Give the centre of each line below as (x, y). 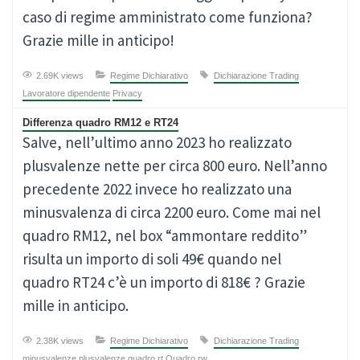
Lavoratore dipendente (66, 94)
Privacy (127, 94)
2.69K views (60, 76)
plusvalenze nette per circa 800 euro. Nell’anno (175, 166)
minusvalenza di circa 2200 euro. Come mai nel (172, 212)
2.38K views (60, 341)
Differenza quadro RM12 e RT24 (100, 123)
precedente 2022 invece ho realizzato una (157, 189)
